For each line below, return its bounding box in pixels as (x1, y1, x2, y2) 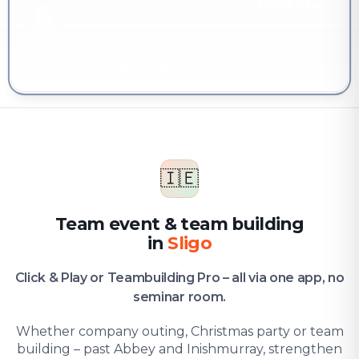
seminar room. (133, 289, 226, 305)
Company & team (26, 41, 154, 59)
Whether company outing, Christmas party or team (15, 324, 344, 339)
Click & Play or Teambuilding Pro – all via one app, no (14, 270, 345, 285)
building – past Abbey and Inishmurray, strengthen (17, 341, 342, 357)
